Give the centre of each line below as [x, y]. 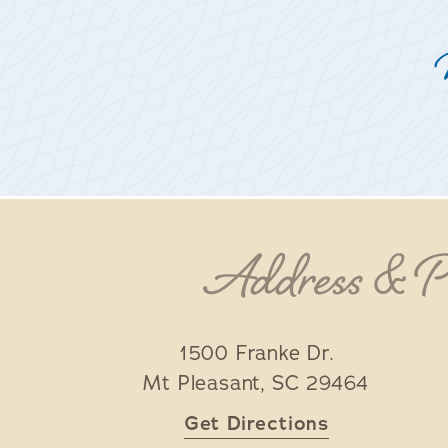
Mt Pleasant [202, 383]
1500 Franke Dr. [256, 353]
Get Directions [256, 423]
